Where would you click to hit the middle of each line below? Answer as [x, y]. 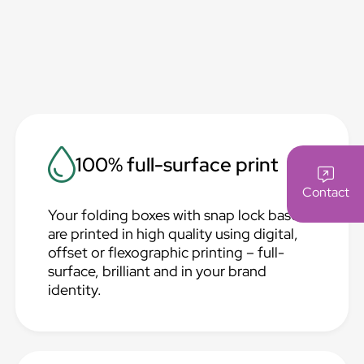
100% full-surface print [177, 164]
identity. [75, 290]
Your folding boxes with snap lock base [174, 215]
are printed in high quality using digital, [173, 234]
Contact [325, 192]
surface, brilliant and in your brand [158, 271]
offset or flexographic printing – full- [167, 252]
